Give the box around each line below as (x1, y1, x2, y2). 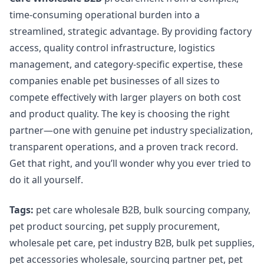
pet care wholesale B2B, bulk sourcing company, (34, 203, 250, 216)
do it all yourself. (9, 173, 83, 187)
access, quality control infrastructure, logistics (9, 41, 215, 55)
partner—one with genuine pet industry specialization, (9, 124, 253, 137)
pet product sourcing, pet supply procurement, (9, 219, 220, 233)
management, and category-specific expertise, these (9, 58, 243, 71)
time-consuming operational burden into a (9, 8, 200, 22)
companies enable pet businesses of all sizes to (9, 74, 220, 88)
